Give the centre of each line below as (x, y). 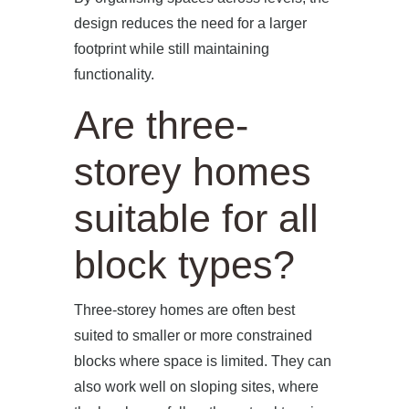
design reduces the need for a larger (190, 23)
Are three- (161, 125)
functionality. (114, 74)
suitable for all (196, 218)
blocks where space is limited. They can (202, 361)
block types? (184, 265)
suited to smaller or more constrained (193, 336)
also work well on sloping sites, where (196, 387)
